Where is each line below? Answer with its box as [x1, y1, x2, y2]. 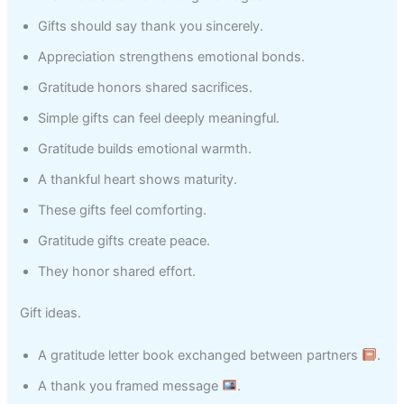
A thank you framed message [38, 377, 223, 394]
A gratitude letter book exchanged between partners [38, 346, 363, 363]
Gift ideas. [20, 304, 82, 321]
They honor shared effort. [38, 262, 197, 280]
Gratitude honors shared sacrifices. [38, 78, 253, 96]
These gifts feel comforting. [38, 201, 207, 218]
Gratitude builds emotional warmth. [38, 140, 252, 157]
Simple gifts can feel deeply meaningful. [38, 109, 280, 126]
